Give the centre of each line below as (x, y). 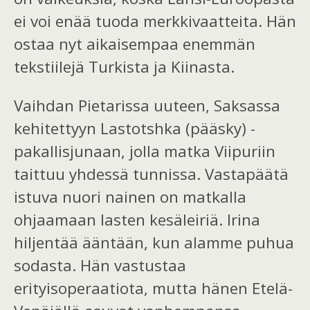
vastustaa (148, 265)
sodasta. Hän (62, 265)
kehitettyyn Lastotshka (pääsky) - (135, 128)
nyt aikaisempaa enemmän (155, 44)
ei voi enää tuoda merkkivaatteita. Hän (155, 21)
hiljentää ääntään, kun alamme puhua (154, 242)
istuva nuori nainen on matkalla (130, 197)
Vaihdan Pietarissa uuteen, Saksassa (147, 105)
